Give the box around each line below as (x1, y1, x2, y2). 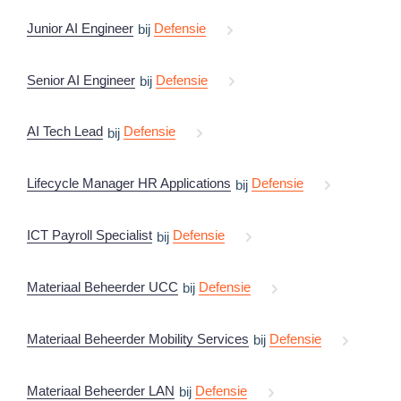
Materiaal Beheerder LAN (27, 382, 175, 398)
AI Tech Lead (27, 124, 103, 140)
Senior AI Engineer (27, 72, 135, 88)
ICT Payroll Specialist (27, 227, 152, 243)
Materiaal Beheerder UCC (27, 279, 178, 295)
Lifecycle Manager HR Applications (27, 175, 231, 192)
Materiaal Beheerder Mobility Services (27, 330, 249, 346)
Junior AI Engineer (27, 20, 133, 36)
